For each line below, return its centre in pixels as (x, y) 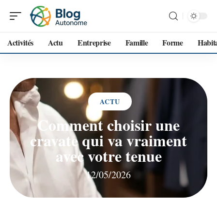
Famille (137, 42)
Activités (21, 42)
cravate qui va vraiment (108, 140)
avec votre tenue (108, 156)
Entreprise (94, 42)
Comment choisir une (108, 125)
